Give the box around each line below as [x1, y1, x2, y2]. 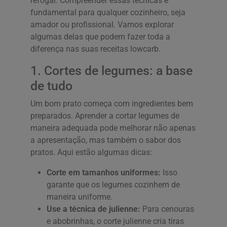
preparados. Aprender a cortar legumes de [30, 110, 179, 121]
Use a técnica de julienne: [47, 204, 140, 214]
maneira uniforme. [47, 192, 112, 202]
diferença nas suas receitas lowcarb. [30, 44, 161, 54]
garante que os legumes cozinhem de [47, 179, 180, 190]
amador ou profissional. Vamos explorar [30, 19, 174, 29]
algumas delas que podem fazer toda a [30, 31, 170, 42]
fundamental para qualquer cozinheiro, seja [30, 7, 185, 17]
